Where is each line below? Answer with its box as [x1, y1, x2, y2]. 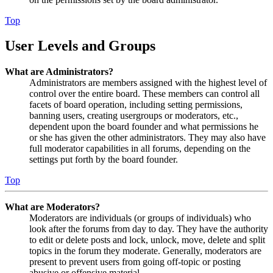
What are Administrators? [5, 66, 113, 77]
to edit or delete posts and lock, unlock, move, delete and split [29, 235, 265, 246]
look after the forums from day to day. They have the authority [29, 224, 268, 235]
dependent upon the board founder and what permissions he [29, 121, 258, 132]
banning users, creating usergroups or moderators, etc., [29, 110, 238, 121]
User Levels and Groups [5, 38, 155, 54]
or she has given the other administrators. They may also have [29, 132, 266, 143]
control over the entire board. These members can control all [29, 88, 260, 99]
